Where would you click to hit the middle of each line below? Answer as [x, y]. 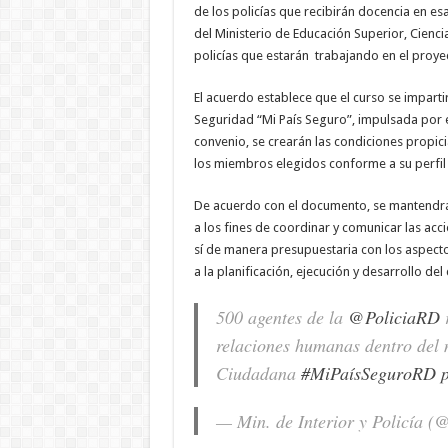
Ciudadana [258, 372]
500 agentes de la [281, 316]
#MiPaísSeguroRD [368, 372]
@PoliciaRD [393, 316]
